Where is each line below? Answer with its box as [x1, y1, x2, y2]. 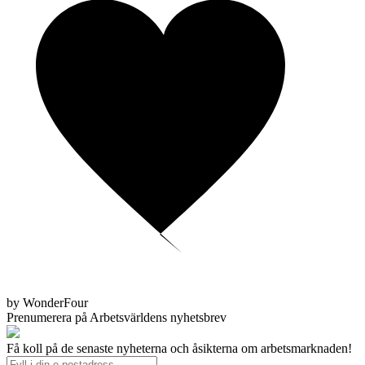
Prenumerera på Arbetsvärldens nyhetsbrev [7, 310, 226, 325]
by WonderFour [7, 296, 88, 310]
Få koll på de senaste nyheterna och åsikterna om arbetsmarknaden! [7, 341, 352, 356]
